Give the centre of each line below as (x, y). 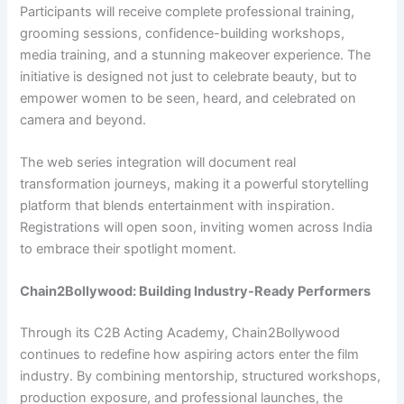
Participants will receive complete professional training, (188, 11)
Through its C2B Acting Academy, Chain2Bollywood (180, 333)
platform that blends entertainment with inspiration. (178, 206)
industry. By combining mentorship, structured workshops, (201, 376)
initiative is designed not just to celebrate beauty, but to (189, 76)
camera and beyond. (83, 119)
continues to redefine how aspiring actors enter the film (190, 355)
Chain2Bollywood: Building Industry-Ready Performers (196, 292)
